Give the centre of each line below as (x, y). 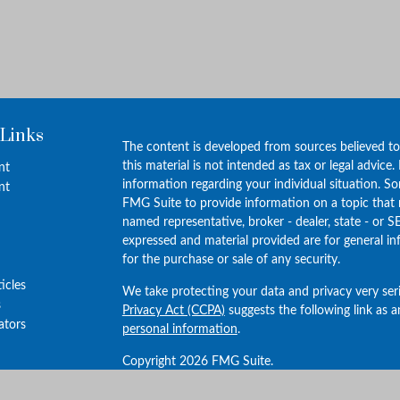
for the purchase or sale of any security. (231, 260)
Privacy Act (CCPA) (173, 311)
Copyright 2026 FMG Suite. (197, 362)
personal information (179, 330)
